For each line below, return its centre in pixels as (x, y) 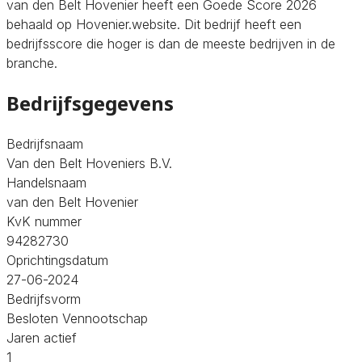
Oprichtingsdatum (57, 260)
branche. (32, 63)
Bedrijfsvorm (44, 299)
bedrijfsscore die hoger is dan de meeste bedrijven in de (171, 43)
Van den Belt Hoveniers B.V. (89, 163)
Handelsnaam (46, 182)
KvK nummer (44, 221)
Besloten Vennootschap (77, 318)
